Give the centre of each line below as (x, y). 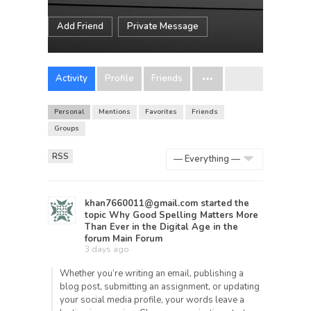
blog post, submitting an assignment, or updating (160, 287)
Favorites (161, 112)
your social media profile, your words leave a (152, 300)
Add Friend (80, 26)
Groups (67, 128)
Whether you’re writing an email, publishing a (152, 274)
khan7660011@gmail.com (141, 203)
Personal (69, 112)
